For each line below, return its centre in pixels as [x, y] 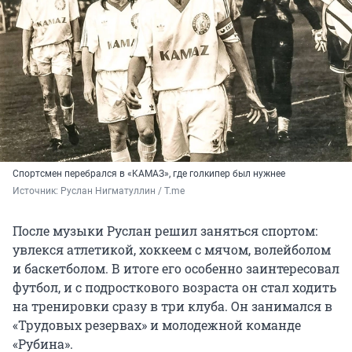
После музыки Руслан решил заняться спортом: [165, 231]
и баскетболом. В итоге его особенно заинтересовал [176, 269]
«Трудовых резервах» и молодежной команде [157, 325]
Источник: [37, 191]
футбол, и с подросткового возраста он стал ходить [174, 288]
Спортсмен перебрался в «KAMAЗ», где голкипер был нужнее [149, 174]
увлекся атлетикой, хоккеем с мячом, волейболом [172, 250]
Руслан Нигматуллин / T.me [123, 191]
